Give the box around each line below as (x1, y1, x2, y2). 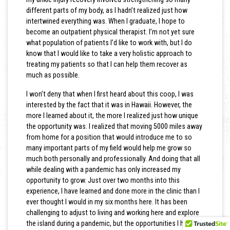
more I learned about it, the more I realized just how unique (26, 111, 198, 120)
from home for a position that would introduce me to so (26, 132, 192, 141)
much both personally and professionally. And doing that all (26, 154, 200, 163)
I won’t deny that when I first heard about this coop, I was (26, 89, 194, 98)
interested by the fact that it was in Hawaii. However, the (26, 100, 192, 109)
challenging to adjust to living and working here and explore (26, 208, 199, 217)
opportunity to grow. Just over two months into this (26, 176, 180, 184)
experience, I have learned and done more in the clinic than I (26, 186, 200, 195)
